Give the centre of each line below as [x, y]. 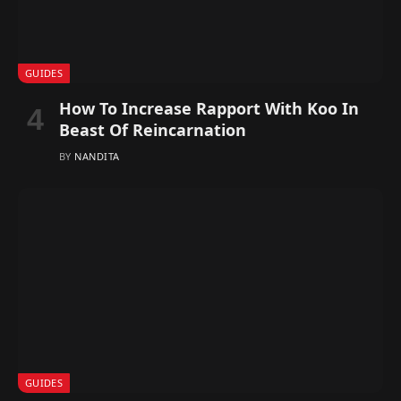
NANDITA [97, 156]
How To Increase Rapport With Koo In [209, 108]
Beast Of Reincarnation [153, 129]
